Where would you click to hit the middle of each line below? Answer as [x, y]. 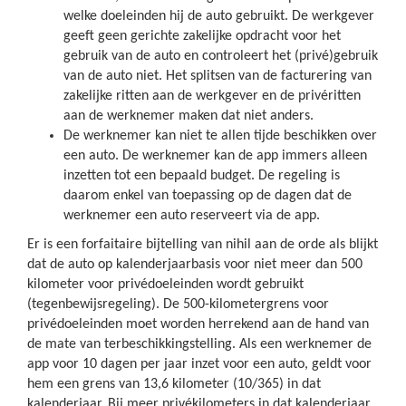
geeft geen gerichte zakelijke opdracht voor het [202, 36]
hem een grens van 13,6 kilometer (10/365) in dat [174, 384]
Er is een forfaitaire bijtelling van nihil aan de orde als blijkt [203, 245]
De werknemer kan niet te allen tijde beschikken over [220, 136]
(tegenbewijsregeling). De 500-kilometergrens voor [178, 304]
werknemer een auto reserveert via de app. [192, 216]
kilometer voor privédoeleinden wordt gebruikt [165, 285]
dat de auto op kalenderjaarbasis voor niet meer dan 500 [195, 265]
